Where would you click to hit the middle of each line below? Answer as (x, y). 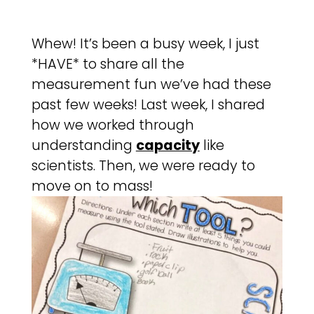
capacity (168, 145)
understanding (83, 145)
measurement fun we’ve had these (151, 84)
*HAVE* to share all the (108, 64)
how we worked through (112, 125)
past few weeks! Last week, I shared (148, 104)
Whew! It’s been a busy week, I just (145, 43)
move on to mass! (92, 186)
